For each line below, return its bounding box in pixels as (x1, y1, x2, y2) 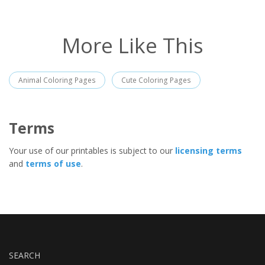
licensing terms (175, 145, 242, 157)
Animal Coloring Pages (18, 75, 96, 86)
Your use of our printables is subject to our (9, 145, 175, 157)
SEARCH (9, 250, 40, 261)
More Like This (62, 31, 203, 60)
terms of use (25, 158, 81, 170)
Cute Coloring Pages (121, 75, 191, 86)
